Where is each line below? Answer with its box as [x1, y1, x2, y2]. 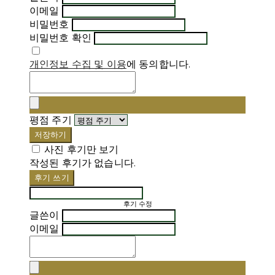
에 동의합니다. [126, 58, 191, 71]
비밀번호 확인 [29, 31, 92, 44]
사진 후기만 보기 [44, 143, 119, 156]
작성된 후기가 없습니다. [29, 157, 136, 169]
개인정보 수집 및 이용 [29, 58, 126, 71]
